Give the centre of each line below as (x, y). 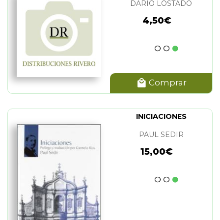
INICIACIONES (161, 117)
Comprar (166, 82)
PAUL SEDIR (161, 135)
